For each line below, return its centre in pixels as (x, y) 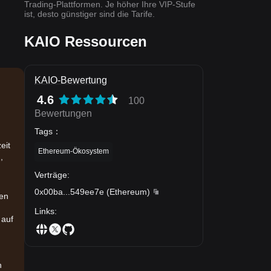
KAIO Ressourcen (86, 41)
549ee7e (87, 191)
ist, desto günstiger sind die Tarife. (90, 14)
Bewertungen (63, 113)
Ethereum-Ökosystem (73, 151)
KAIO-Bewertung (71, 80)
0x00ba (49, 191)
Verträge (51, 175)
